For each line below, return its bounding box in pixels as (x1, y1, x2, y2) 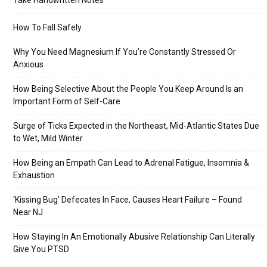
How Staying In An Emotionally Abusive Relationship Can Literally (13, 232, 255, 242)
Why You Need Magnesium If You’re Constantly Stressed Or (13, 47, 236, 57)
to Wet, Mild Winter (13, 133, 83, 144)
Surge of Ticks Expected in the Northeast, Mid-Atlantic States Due (13, 121, 259, 131)
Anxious (13, 60, 44, 70)
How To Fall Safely (13, 23, 82, 33)
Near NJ (13, 207, 43, 218)
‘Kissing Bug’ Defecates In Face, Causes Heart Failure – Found (13, 195, 242, 205)
